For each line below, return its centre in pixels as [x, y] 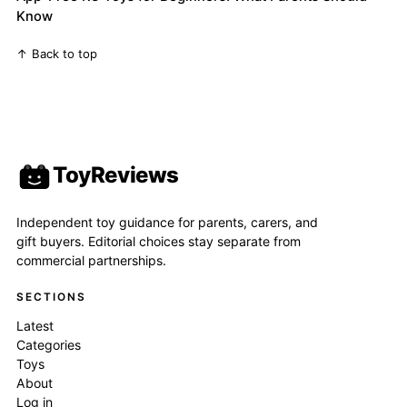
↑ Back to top [57, 53]
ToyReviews [116, 175]
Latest [35, 325]
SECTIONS [51, 298]
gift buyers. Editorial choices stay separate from [159, 242]
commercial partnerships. [92, 261]
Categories [49, 344]
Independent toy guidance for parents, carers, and [168, 223]
